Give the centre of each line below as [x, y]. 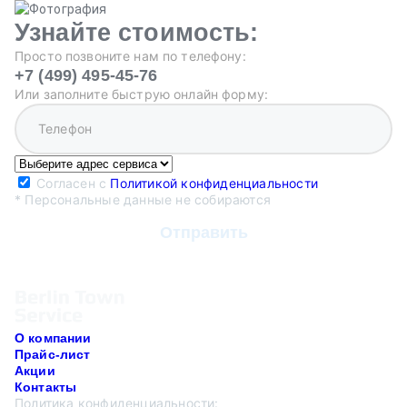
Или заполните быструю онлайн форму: [141, 94]
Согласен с [74, 183]
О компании [53, 338]
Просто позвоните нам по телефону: [130, 55]
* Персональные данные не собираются [143, 199]
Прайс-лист [53, 354]
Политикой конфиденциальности [214, 183]
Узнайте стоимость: [137, 32]
